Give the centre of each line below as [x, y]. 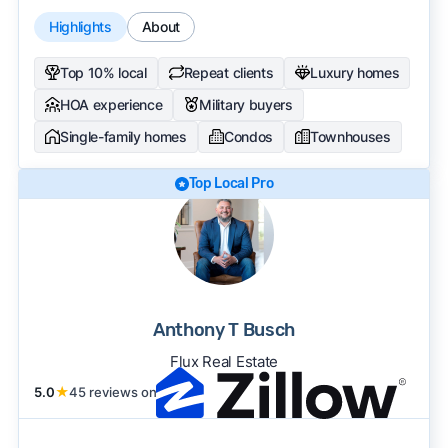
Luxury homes [355, 72]
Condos [248, 136]
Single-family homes [123, 136]
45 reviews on [112, 391]
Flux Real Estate [224, 361]
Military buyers [246, 104]
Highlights [80, 26]
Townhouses [350, 136]
